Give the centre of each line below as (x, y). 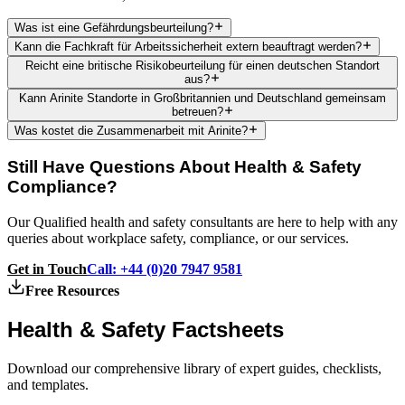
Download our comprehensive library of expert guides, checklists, (194, 368)
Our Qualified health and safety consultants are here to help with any (202, 221)
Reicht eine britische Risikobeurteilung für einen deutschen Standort (202, 66)
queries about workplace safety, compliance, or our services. (178, 238)
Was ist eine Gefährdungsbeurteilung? (114, 28)
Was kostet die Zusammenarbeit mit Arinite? (131, 131)
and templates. (48, 384)
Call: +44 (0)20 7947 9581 (165, 268)
